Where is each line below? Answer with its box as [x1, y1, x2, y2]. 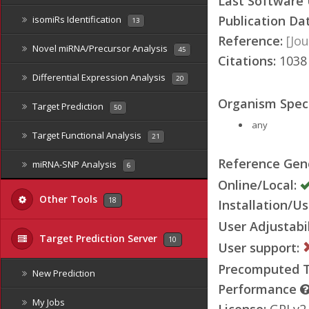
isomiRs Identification [30, 13, 123, 26]
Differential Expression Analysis [30, 71, 168, 83]
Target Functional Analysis [30, 129, 143, 141]
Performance [218, 280, 300, 297]
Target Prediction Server [37, 232, 160, 245]
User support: [218, 239, 299, 256]
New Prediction [30, 267, 95, 279]
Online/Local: [218, 176, 297, 193]
